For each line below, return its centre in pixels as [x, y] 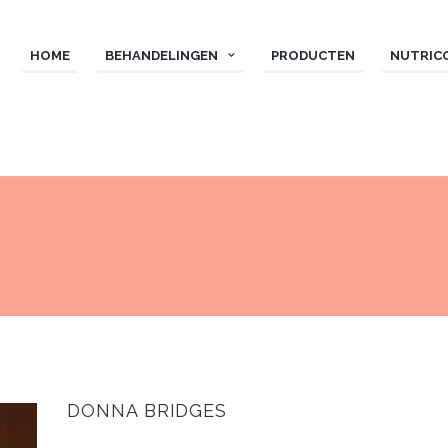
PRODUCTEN [312, 56]
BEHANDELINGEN [161, 56]
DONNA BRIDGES [147, 411]
